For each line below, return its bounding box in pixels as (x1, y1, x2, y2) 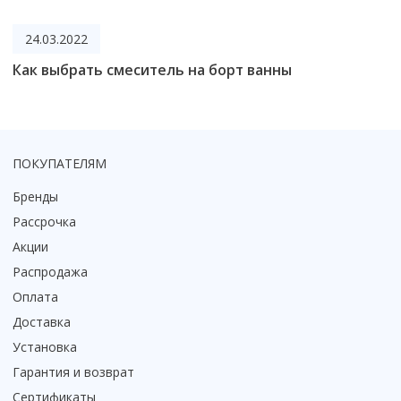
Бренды (13, 188, 58, 205)
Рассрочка (13, 213, 76, 230)
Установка (13, 338, 77, 355)
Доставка (13, 313, 71, 330)
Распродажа (13, 263, 88, 280)
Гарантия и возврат (13, 363, 134, 380)
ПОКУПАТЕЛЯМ (13, 155, 107, 172)
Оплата (13, 288, 58, 305)
